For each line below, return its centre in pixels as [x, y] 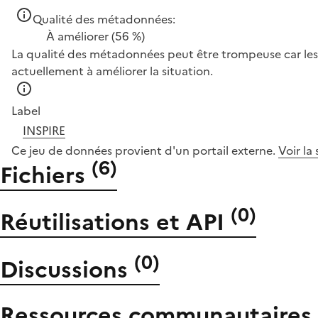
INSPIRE [44, 131]
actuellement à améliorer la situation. [112, 71]
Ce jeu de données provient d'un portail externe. [145, 150]
